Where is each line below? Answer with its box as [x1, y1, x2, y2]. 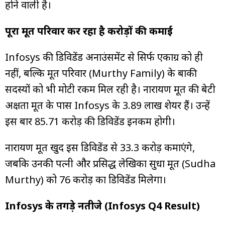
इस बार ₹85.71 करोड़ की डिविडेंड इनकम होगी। [5, 114, 175, 128]
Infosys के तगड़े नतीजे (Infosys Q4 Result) [5, 198, 200, 212]
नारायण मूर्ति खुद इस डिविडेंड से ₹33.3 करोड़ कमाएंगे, [5, 140, 195, 154]
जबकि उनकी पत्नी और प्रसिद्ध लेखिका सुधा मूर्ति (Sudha [5, 156, 215, 170]
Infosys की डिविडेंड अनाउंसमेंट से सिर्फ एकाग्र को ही [5, 50, 203, 64]
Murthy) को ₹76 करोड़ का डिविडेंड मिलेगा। [5, 172, 166, 186]
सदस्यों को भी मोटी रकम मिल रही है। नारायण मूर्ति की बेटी [5, 82, 215, 96]
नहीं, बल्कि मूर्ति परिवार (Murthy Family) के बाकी [5, 66, 197, 80]
